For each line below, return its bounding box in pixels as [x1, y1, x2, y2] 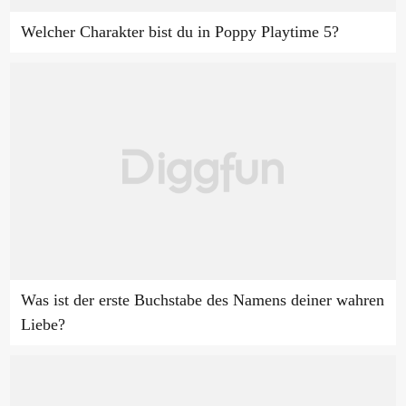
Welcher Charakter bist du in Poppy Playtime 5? [20, 22, 339, 41]
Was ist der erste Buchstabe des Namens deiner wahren [20, 290, 384, 309]
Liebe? [20, 314, 65, 333]
